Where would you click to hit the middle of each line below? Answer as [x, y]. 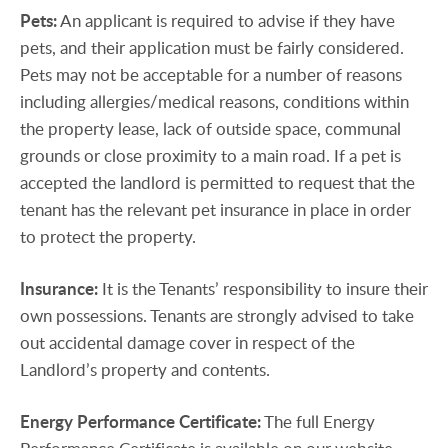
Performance [126, 422]
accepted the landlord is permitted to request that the [217, 183]
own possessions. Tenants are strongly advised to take [217, 316]
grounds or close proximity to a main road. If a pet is [210, 156]
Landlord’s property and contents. [145, 370]
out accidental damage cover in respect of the [187, 343]
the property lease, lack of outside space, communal [210, 129]
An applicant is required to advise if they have [227, 21]
